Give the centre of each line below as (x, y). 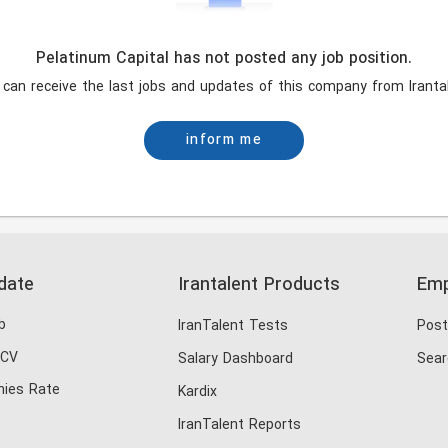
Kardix (197, 392)
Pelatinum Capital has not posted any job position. (224, 59)
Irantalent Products (259, 285)
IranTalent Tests (233, 326)
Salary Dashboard (235, 359)
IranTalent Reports (239, 425)
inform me (224, 140)
